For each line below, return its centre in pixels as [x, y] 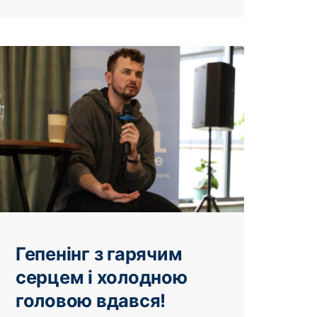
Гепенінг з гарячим [99, 254]
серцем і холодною [102, 277]
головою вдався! [91, 301]
